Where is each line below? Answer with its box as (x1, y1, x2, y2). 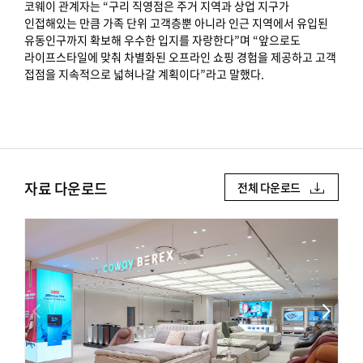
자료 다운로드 (24, 177, 108, 199)
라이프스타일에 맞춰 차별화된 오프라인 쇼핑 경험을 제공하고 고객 (24, 49, 336, 65)
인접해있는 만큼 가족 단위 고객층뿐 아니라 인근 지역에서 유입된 (24, 15, 328, 31)
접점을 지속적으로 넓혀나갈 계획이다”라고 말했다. (24, 66, 264, 82)
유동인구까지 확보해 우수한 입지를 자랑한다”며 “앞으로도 (24, 32, 301, 48)
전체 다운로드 (237, 179, 301, 195)
